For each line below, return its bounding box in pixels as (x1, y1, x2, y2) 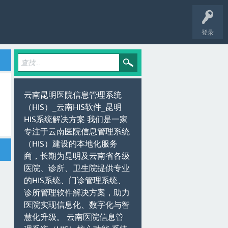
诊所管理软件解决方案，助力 (24, 188, 130, 197)
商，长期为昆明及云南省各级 (24, 151, 130, 160)
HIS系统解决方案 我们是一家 (24, 115, 128, 124)
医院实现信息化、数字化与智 (24, 200, 130, 209)
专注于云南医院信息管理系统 (24, 127, 130, 136)
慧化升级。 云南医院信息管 (24, 212, 124, 221)
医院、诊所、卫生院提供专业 (24, 163, 130, 173)
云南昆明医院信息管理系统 (24, 90, 122, 99)
